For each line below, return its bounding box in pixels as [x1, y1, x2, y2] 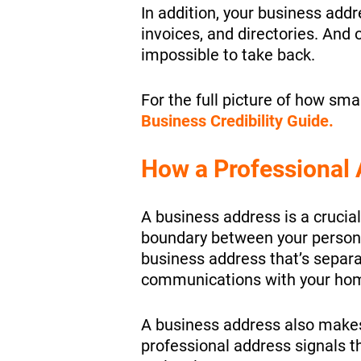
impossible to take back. [140, 44, 315, 64]
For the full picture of [140, 89, 291, 110]
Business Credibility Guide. [140, 110, 334, 131]
